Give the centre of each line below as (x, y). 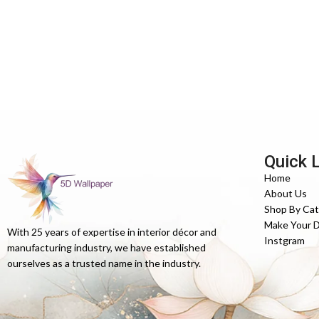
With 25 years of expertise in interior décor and (112, 232)
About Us (286, 193)
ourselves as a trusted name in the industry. (105, 263)
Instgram (285, 240)
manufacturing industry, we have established (106, 247)
